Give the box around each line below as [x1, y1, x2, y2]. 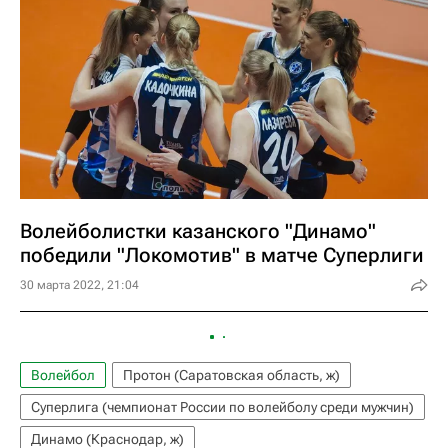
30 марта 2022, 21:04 [20, 278, 139, 292]
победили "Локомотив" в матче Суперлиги [20, 243, 424, 267]
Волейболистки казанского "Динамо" [20, 219, 376, 243]
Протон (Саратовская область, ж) [123, 367, 340, 383]
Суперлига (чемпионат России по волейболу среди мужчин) [31, 399, 414, 415]
